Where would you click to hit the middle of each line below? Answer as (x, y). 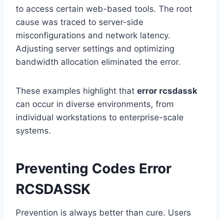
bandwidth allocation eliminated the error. (98, 62)
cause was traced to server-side (80, 22)
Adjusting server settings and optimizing (95, 49)
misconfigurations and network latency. (93, 36)
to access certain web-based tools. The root (104, 9)
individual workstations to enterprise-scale (100, 118)
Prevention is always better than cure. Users (103, 213)
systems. (33, 131)
